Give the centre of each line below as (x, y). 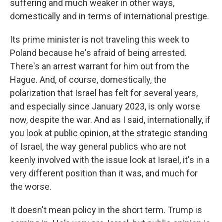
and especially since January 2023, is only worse (105, 106)
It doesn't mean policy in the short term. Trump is (106, 210)
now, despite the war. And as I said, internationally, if (110, 120)
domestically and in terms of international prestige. (110, 16)
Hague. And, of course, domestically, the (88, 80)
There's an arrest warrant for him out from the (100, 66)
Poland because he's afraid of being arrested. (98, 53)
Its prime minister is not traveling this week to (100, 39)
